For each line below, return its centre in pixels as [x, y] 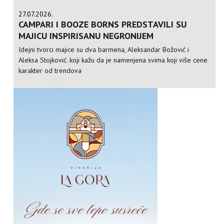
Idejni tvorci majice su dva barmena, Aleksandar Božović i [104, 50]
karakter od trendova [50, 71]
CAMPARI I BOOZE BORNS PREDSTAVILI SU [103, 24]
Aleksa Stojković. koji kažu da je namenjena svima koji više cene [113, 60]
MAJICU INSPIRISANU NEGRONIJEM [86, 36]
